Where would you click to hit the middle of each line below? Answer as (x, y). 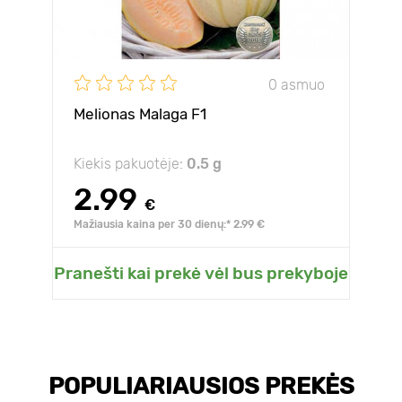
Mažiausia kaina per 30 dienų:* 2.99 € (169, 224)
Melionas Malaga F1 (140, 114)
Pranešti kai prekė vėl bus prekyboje (201, 273)
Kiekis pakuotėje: (130, 164)
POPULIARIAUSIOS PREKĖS (201, 386)
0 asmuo (297, 84)
